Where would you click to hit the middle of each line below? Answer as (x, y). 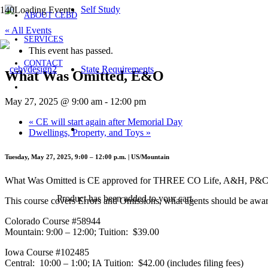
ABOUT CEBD (51, 15)
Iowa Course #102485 (47, 252)
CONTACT (43, 63)
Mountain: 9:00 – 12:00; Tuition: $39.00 (82, 232)
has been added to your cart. (140, 198)
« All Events (28, 30)
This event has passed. (71, 51)
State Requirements (117, 69)
